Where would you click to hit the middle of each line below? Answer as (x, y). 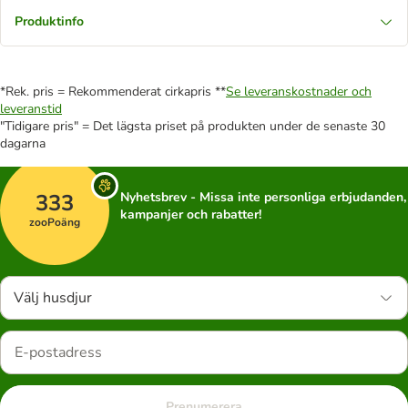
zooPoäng (55, 222)
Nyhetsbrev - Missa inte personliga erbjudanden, (263, 197)
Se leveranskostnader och (299, 92)
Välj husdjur (53, 298)
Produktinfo (49, 21)
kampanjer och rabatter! (191, 214)
